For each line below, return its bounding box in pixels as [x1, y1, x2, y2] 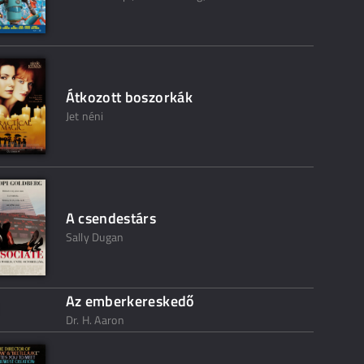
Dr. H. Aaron [65, 311, 124, 328]
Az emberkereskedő [65, 290, 195, 312]
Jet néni [65, 107, 104, 124]
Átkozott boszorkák [65, 86, 193, 108]
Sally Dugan [65, 228, 124, 245]
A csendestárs [65, 207, 157, 229]
